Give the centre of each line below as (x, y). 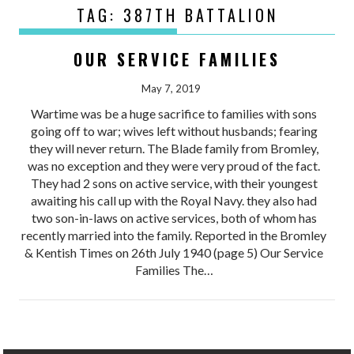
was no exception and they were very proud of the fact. (174, 165)
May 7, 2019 (171, 88)
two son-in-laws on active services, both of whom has (174, 217)
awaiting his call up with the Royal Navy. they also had (174, 200)
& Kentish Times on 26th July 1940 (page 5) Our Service (174, 252)
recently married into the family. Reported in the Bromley (174, 235)
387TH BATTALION (200, 15)
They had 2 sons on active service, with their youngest (174, 183)
